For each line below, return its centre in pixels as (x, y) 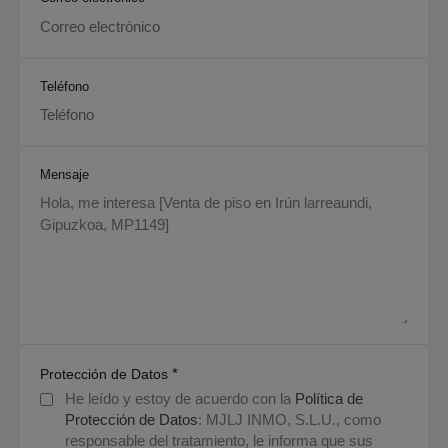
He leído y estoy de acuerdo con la (180, 399)
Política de (329, 399)
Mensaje (64, 175)
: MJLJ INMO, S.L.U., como (289, 420)
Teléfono (64, 86)
